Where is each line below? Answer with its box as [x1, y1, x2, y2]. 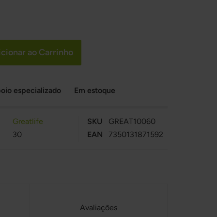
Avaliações [80, 203, 117, 212]
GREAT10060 [108, 117, 155, 126]
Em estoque [74, 86, 116, 95]
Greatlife [12, 117, 43, 126]
